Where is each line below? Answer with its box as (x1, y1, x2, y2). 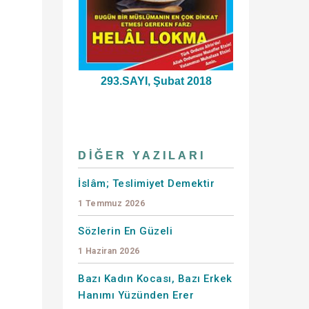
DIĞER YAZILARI (78, 149, 206, 161)
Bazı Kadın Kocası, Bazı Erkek (78, 272, 232, 285)
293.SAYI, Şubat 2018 (100, 74, 212, 87)
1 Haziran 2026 (78, 246, 140, 256)
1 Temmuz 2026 (78, 198, 146, 208)
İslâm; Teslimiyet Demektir (78, 177, 215, 190)
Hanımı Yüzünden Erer (78, 288, 194, 301)
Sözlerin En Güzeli (78, 224, 172, 237)
